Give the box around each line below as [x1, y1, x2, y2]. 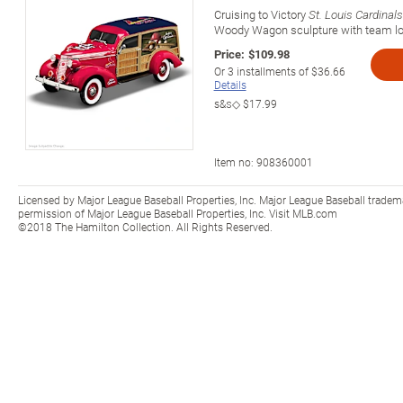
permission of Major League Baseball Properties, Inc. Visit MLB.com [18, 205, 337, 220]
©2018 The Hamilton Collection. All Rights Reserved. [18, 219, 273, 234]
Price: [213, 45, 245, 62]
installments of [233, 63, 311, 78]
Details [213, 76, 246, 92]
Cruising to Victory [213, 5, 309, 22]
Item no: [213, 154, 256, 169]
